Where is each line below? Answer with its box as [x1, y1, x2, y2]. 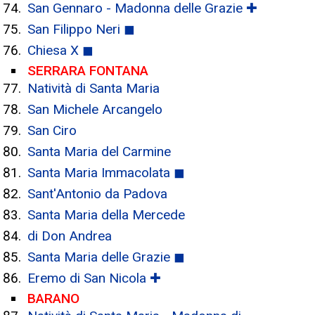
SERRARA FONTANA [27, 63, 148, 79]
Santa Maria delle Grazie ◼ [27, 249, 185, 265]
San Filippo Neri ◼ [27, 21, 135, 37]
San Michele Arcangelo [27, 101, 162, 117]
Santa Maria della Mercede [27, 207, 185, 223]
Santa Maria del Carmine [27, 143, 171, 160]
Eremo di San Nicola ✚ [27, 270, 161, 286]
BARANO [27, 290, 79, 307]
